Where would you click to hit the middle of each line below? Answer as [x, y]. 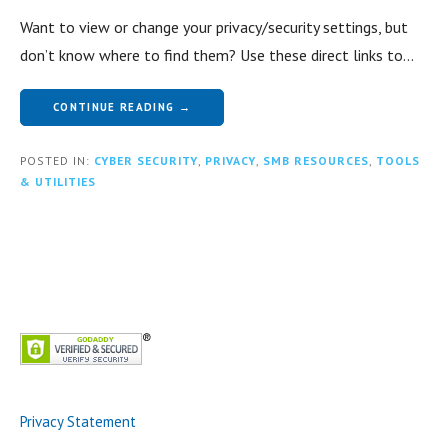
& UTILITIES [58, 182]
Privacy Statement [78, 422]
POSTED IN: [57, 161]
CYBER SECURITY [146, 161]
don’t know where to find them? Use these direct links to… [217, 55]
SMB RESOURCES [316, 161]
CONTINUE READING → [122, 107]
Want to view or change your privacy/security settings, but [214, 27]
